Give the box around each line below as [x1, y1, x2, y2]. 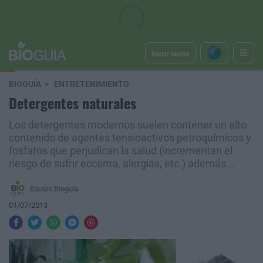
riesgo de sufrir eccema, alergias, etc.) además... [9, 158, 235, 170]
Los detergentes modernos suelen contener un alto [9, 119, 247, 131]
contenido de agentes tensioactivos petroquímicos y [9, 132, 251, 144]
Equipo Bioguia [30, 184, 79, 193]
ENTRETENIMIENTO [54, 79, 129, 89]
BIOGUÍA [9, 79, 41, 89]
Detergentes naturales [9, 92, 136, 113]
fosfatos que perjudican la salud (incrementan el [9, 145, 232, 157]
